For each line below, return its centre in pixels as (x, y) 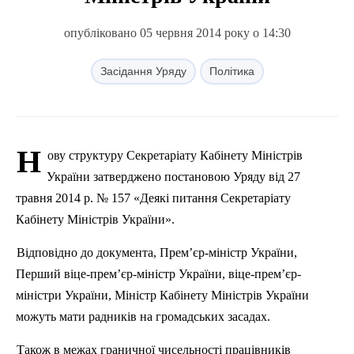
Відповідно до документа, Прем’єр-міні (123, 252)
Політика (232, 71)
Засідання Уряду (143, 71)
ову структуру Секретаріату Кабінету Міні (162, 155)
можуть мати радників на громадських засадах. (143, 316)
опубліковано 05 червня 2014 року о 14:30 (177, 33)
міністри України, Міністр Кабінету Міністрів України (162, 295)
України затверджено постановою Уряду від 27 (173, 177)
